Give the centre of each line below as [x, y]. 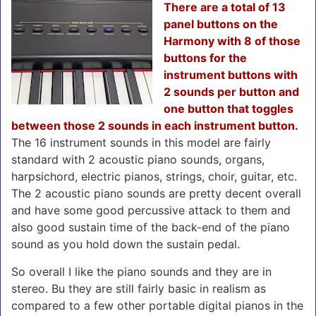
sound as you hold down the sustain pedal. [127, 244]
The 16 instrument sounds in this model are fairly [141, 142]
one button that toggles [229, 108]
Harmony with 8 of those [232, 41]
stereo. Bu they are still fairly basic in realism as [139, 288]
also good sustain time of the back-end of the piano [151, 227]
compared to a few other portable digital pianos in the [157, 305]
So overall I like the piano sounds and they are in [141, 271]
